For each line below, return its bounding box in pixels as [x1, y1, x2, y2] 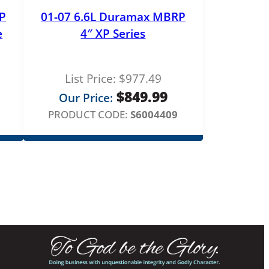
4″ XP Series [80, 25, 146, 41]
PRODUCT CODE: [48, 107, 128, 121]
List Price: [64, 70, 116, 86]
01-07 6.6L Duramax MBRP [40, 8, 186, 25]
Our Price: [58, 89, 113, 106]
